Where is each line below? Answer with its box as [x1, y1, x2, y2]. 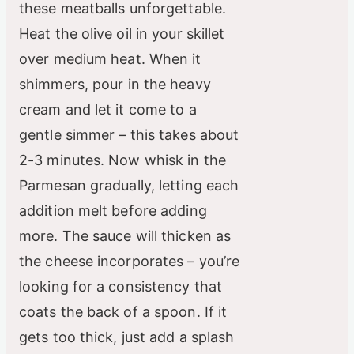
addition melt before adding [19, 201, 207, 219]
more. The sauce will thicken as [19, 227, 232, 244]
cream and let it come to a [19, 100, 197, 118]
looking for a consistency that [19, 277, 223, 295]
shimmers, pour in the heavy [19, 75, 211, 92]
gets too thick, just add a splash [19, 328, 235, 345]
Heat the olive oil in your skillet [19, 24, 225, 42]
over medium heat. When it [19, 50, 201, 67]
